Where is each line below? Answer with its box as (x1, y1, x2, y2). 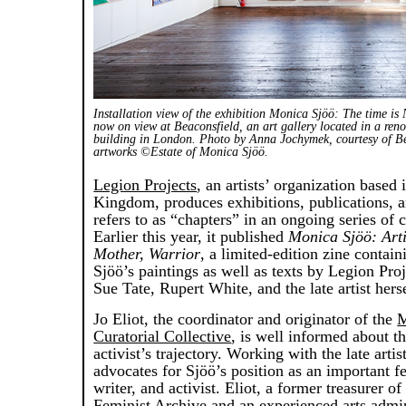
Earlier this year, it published (93, 227, 289, 246)
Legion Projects (93, 176, 198, 195)
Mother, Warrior (93, 245, 201, 264)
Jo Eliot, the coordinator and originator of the (93, 310, 398, 329)
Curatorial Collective (93, 327, 232, 346)
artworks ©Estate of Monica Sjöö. (93, 145, 269, 159)
